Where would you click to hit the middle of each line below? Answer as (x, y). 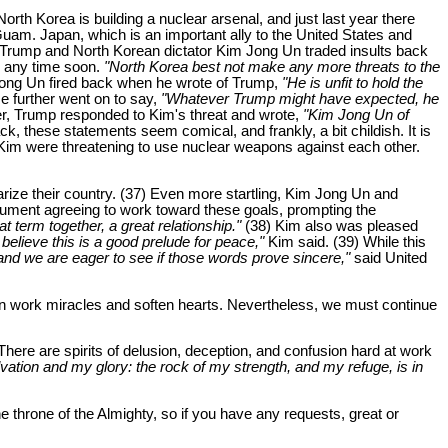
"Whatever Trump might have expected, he (300, 99)
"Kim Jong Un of (356, 115)
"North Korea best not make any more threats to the (272, 67)
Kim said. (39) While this (347, 242)
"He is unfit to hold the (352, 83)
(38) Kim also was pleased (329, 226)
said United (390, 258)
